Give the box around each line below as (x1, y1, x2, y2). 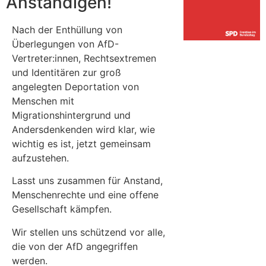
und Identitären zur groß (12, 66, 121, 79)
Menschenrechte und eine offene (12, 189, 159, 201)
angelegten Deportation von (12, 81, 139, 93)
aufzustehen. (12, 152, 69, 164)
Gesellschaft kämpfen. (12, 203, 112, 216)
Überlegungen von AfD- (12, 38, 119, 50)
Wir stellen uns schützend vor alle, (12, 226, 165, 238)
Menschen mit (12, 95, 74, 107)
